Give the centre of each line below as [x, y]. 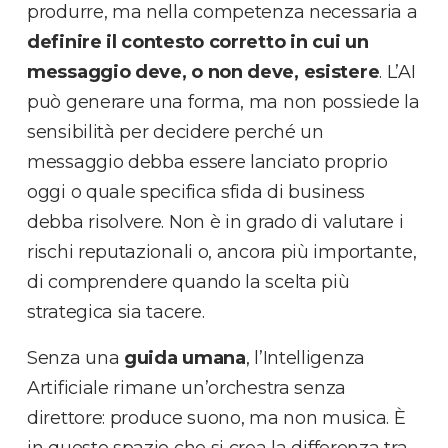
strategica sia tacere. [116, 312]
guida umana [185, 358]
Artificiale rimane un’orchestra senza [186, 388]
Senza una [75, 358]
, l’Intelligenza [305, 358]
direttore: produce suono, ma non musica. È [216, 418]
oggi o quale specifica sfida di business [196, 192]
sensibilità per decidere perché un [175, 132]
